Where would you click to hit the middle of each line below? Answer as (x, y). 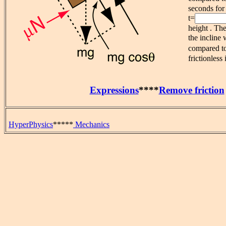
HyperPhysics (31, 124)
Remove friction (191, 90)
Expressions (114, 90)
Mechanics (91, 124)
